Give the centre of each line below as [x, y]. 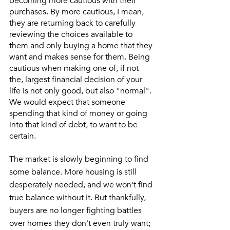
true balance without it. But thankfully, [79, 198]
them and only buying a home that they [82, 46]
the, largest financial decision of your [77, 80]
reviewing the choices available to [72, 34]
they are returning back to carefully [73, 23]
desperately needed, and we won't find [82, 185]
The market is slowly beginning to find [80, 159]
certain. [24, 136]
